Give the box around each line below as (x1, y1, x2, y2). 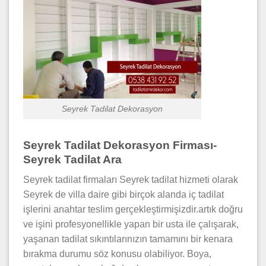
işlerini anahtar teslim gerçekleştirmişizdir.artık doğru (23, 204, 243, 215)
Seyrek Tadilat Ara (23, 153, 122, 166)
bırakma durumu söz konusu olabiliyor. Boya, (23, 249, 211, 259)
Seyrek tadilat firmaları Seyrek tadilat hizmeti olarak (23, 175, 238, 185)
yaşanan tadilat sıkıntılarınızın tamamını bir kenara (23, 234, 233, 245)
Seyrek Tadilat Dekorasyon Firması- (23, 138, 217, 151)
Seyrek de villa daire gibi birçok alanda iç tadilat (23, 189, 224, 200)
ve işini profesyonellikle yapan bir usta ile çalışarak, (23, 219, 239, 230)
